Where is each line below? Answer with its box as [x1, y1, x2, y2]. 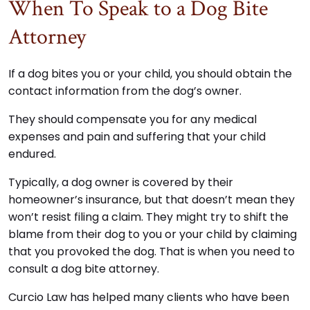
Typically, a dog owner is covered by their [8, 174, 233, 191]
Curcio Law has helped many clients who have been [8, 289, 289, 306]
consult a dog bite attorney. [8, 261, 159, 277]
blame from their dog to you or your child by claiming [8, 226, 297, 243]
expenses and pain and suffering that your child [8, 129, 266, 145]
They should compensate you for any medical [8, 111, 257, 128]
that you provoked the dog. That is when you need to [8, 244, 295, 260]
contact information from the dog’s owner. [8, 83, 241, 100]
